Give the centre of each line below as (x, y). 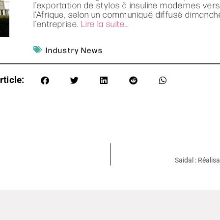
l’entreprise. (57, 23)
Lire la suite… (105, 23)
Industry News (75, 50)
